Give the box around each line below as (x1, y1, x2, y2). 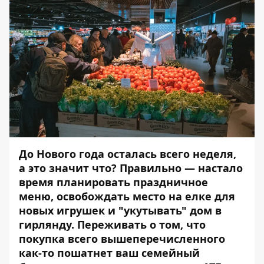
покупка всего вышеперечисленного (19, 232, 225, 246)
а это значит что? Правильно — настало (19, 161, 243, 175)
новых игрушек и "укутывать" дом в (19, 203, 222, 217)
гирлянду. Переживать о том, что (19, 217, 206, 232)
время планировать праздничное (19, 175, 208, 189)
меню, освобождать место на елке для (19, 189, 235, 203)
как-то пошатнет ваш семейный (19, 246, 200, 260)
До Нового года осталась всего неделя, (19, 147, 236, 161)
